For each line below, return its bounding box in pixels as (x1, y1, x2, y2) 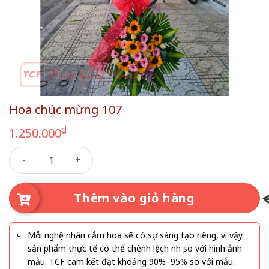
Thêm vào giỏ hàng (74, 190, 195, 206)
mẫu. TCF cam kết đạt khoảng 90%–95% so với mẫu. (28, 256, 235, 267)
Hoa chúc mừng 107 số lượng (8, 147, 135, 159)
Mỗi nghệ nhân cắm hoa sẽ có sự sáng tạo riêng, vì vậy (28, 229, 243, 241)
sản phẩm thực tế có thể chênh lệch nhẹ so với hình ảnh (28, 243, 242, 254)
